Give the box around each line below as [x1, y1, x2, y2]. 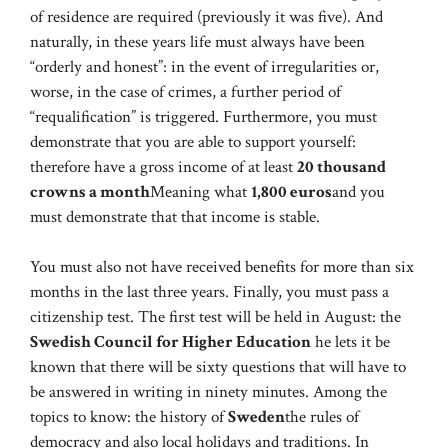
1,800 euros [251, 180, 332, 203]
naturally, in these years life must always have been [30, 30, 365, 53]
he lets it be [311, 331, 390, 354]
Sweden [228, 406, 285, 429]
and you [332, 180, 385, 203]
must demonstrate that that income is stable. [30, 205, 320, 228]
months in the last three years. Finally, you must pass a [30, 281, 389, 304]
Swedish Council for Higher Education [30, 331, 311, 354]
